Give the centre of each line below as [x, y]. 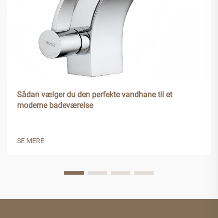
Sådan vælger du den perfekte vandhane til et [95, 94]
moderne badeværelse [55, 105]
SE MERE [31, 140]
